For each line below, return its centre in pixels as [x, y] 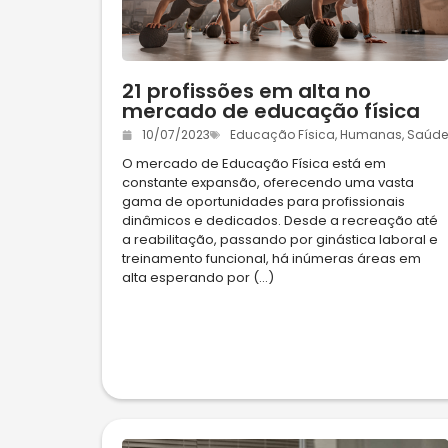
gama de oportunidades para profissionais [263, 202]
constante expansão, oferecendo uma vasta [268, 183]
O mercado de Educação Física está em [254, 164]
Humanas [371, 135]
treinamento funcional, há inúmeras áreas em [271, 259]
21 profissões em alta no [246, 91]
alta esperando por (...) [198, 278]
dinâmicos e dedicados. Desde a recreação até [280, 221]
